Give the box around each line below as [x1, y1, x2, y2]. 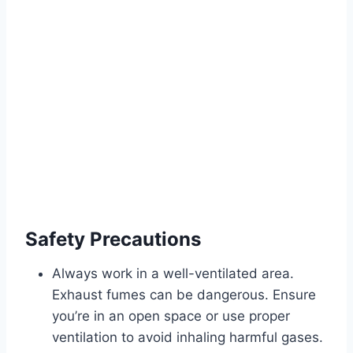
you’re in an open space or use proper [52, 307, 290, 324]
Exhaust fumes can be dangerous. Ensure [52, 286, 316, 303]
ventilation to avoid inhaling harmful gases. [52, 329, 323, 345]
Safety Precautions [25, 227, 201, 251]
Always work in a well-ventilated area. [52, 265, 294, 281]
